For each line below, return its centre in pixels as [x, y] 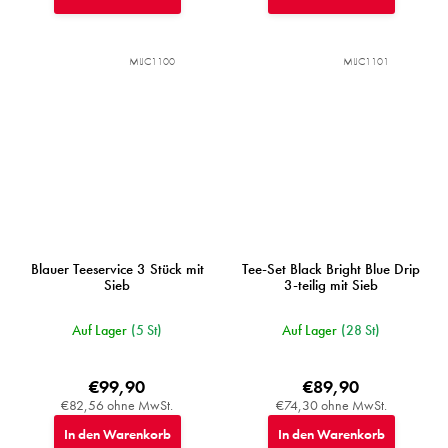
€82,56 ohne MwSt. [117, 405]
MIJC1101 [366, 61]
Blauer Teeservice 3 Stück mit [117, 269]
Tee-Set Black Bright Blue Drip [331, 269]
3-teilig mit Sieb [331, 285]
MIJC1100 [152, 61]
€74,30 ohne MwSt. [331, 405]
